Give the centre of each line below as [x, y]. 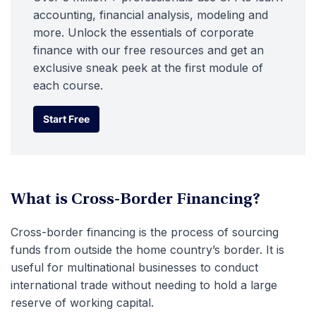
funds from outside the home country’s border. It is [147, 250]
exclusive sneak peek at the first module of [148, 68]
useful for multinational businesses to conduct [134, 267]
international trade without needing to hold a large [144, 285]
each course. [68, 85]
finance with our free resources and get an [148, 50]
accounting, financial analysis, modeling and [151, 15]
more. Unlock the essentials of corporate [144, 32]
